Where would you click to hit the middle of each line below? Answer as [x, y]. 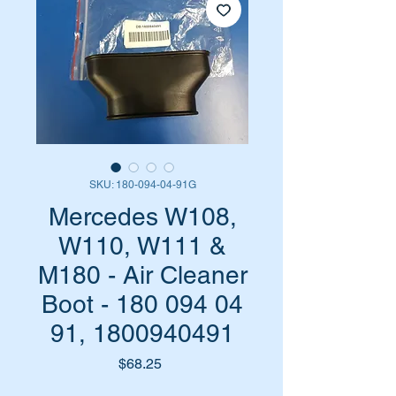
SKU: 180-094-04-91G [142, 185]
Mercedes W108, [142, 217]
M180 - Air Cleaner [142, 275]
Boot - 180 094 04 [142, 304]
